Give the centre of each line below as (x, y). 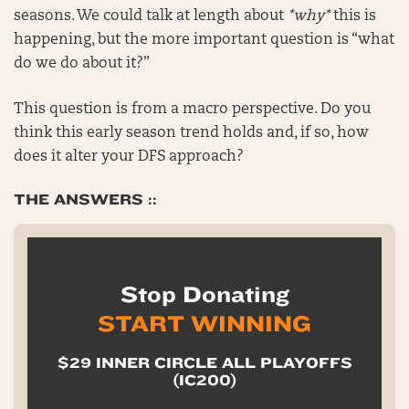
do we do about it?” (84, 64)
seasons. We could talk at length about (151, 17)
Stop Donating (204, 295)
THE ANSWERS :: (85, 200)
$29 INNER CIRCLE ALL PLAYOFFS (204, 363)
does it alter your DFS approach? (129, 157)
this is (353, 17)
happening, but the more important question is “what (204, 41)
